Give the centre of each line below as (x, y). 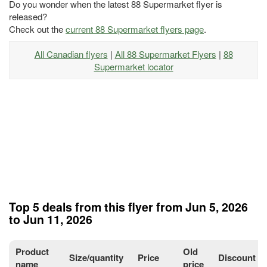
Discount (237, 258)
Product (32, 252)
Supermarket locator (133, 67)
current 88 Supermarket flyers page (135, 29)
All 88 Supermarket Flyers (165, 54)
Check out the (37, 29)
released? (28, 17)
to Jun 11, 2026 (51, 220)
